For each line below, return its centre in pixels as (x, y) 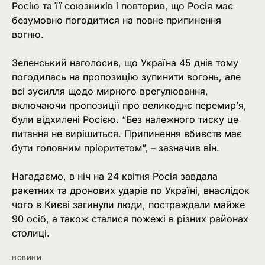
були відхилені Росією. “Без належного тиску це (125, 120)
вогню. (28, 35)
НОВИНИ (27, 258)
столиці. (31, 233)
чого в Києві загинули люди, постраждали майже (128, 205)
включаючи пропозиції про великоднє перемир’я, (129, 106)
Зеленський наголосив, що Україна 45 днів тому (125, 63)
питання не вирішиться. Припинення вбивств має (127, 134)
